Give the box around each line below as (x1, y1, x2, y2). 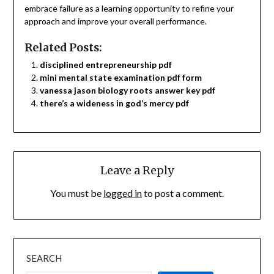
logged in (103, 187, 142, 199)
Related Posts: (24, 41, 102, 55)
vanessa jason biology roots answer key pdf (39, 85, 215, 96)
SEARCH (26, 252, 62, 264)
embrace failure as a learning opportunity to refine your (24, 3, 234, 14)
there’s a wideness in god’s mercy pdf (39, 98, 189, 109)
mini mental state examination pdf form (39, 72, 202, 83)
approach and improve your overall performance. (24, 16, 207, 27)
